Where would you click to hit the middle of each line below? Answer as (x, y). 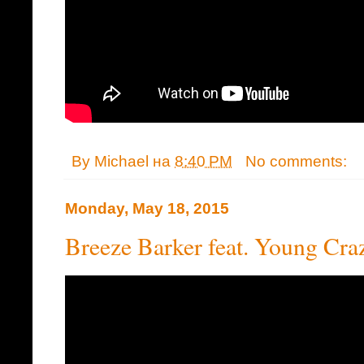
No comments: (298, 162)
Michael (121, 162)
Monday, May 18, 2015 (147, 209)
